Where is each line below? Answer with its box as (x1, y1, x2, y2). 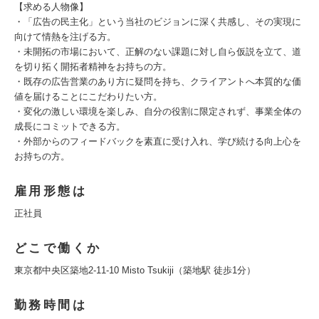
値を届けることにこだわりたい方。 (14, 91, 162, 102)
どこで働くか (14, 241, 102, 255)
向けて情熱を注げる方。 (14, 31, 116, 42)
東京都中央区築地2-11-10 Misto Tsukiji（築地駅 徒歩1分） (14, 265, 256, 276)
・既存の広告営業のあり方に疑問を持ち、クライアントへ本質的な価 (14, 76, 301, 87)
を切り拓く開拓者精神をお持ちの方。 (14, 61, 172, 72)
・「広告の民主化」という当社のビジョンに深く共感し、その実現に (14, 16, 301, 27)
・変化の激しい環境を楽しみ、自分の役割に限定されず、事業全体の (14, 106, 301, 117)
